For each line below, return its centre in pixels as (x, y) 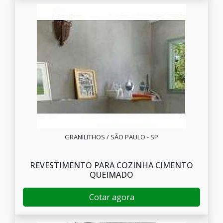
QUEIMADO (111, 175)
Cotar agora (111, 197)
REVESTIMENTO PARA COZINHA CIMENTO (111, 165)
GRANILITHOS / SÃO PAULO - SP (111, 137)
